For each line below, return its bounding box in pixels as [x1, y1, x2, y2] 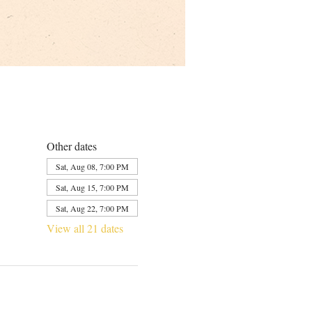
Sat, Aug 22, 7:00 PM [55, 203, 129, 214]
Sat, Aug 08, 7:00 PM [55, 161, 129, 172]
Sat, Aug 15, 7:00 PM [55, 182, 129, 193]
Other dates [46, 139, 97, 153]
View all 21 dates [46, 221, 123, 235]
